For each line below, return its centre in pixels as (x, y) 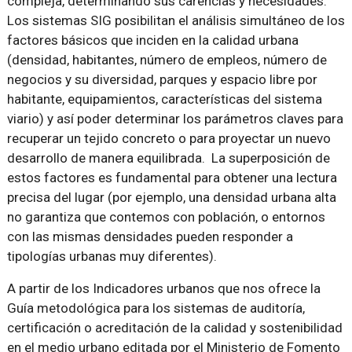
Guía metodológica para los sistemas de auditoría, (156, 308)
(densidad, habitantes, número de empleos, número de (167, 59)
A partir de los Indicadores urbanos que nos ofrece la (163, 288)
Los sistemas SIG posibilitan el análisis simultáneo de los (176, 20)
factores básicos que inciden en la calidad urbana (152, 40)
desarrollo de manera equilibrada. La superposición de (168, 158)
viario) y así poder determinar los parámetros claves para (175, 118)
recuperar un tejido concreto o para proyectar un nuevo (169, 138)
